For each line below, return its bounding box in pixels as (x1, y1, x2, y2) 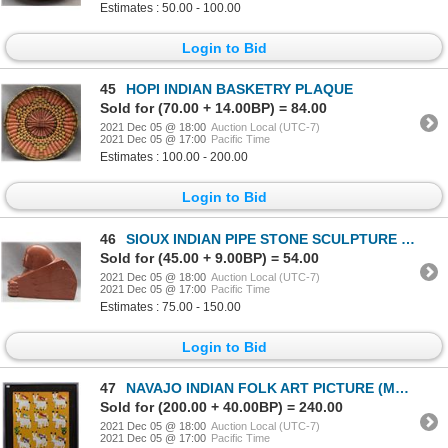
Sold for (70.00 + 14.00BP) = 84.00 (100, 100, 327, 117)
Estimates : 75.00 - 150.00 (100, 299, 241, 314)
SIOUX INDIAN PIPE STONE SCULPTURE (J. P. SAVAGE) (126, 230, 401, 247)
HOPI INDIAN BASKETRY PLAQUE (126, 81, 353, 98)
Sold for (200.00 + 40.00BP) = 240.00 (100, 399, 343, 416)
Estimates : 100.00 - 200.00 (100, 150, 248, 165)
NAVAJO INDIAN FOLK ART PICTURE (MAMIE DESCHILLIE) (126, 380, 395, 397)
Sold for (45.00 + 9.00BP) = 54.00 (100, 249, 319, 266)
